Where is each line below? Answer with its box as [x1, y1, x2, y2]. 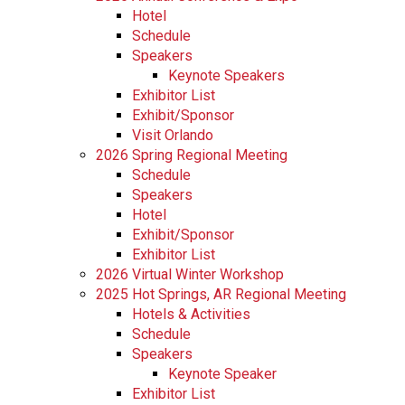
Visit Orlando [132, 126, 213, 144]
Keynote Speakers [168, 66, 285, 84]
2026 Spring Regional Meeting [96, 146, 287, 164]
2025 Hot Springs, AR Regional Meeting [96, 285, 346, 303]
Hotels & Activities [132, 305, 250, 323]
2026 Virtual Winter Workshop [96, 265, 284, 283]
